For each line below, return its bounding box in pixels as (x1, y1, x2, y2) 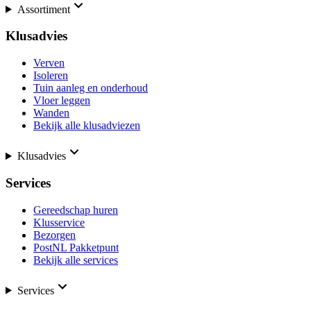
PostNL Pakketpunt (33, 241, 119, 253)
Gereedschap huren (33, 203, 118, 216)
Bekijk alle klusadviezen (33, 119, 140, 132)
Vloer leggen (33, 94, 90, 107)
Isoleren (33, 69, 68, 82)
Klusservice (33, 216, 85, 228)
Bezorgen (33, 228, 76, 241)
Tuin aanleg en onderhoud (33, 82, 148, 94)
